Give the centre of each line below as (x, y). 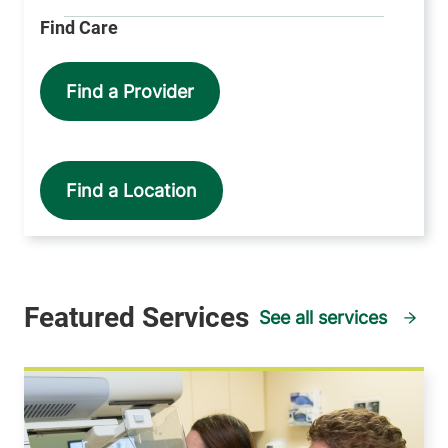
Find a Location (131, 191)
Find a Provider (130, 92)
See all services (323, 318)
